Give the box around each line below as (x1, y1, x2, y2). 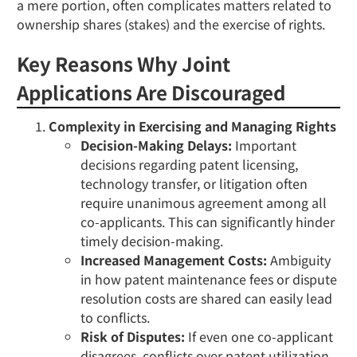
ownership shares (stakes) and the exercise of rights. (17, 14, 325, 33)
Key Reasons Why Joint (17, 49, 230, 77)
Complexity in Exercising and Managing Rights (49, 116, 336, 135)
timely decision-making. (80, 231, 223, 250)
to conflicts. (80, 308, 150, 327)
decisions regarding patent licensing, (80, 155, 298, 174)
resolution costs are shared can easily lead (80, 288, 332, 308)
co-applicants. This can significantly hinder (80, 212, 335, 231)
